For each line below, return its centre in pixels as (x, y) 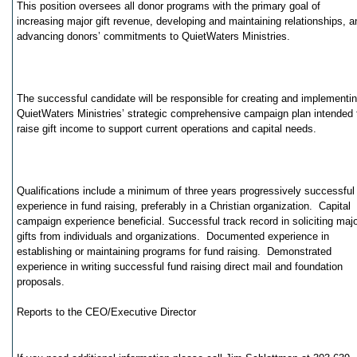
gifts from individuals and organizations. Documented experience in (173, 236)
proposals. (41, 282)
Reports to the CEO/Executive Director (106, 312)
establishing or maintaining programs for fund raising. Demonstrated (174, 251)
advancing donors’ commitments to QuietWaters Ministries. (153, 36)
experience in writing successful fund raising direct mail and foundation (180, 267)
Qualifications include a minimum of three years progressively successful (186, 191)
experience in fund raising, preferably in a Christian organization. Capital (184, 206)
